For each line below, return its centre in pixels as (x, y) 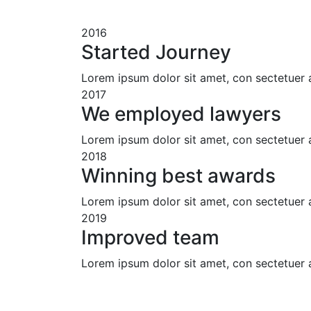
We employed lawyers (181, 114)
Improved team (150, 237)
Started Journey (156, 52)
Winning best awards (178, 175)
